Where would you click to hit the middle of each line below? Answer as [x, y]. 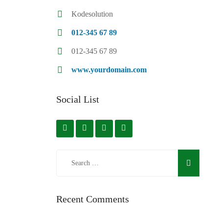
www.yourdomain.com [109, 69]
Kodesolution [92, 14]
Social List [77, 99]
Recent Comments [92, 199]
